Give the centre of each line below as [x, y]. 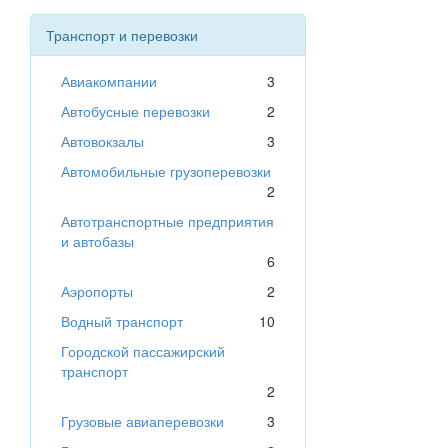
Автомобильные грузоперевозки [166, 171]
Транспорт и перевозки [122, 35]
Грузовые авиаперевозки [142, 421]
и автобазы [97, 241]
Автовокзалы [102, 141]
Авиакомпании [109, 81]
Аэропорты [97, 291]
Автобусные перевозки [135, 111]
